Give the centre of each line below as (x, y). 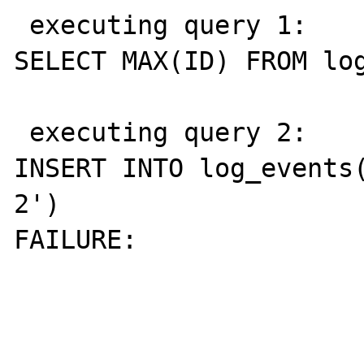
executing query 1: (22, 25)
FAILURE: (84, 239)
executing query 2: (22, 132)
